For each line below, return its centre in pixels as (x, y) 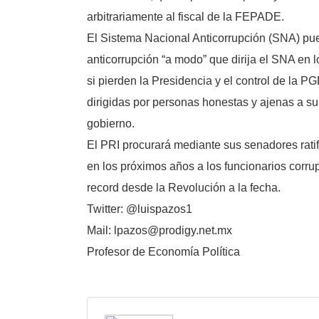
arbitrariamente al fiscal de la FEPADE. (185, 17)
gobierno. (111, 124)
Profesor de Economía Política (163, 252)
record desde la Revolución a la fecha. (184, 188)
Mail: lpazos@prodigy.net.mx (159, 230)
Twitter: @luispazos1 (140, 209)
